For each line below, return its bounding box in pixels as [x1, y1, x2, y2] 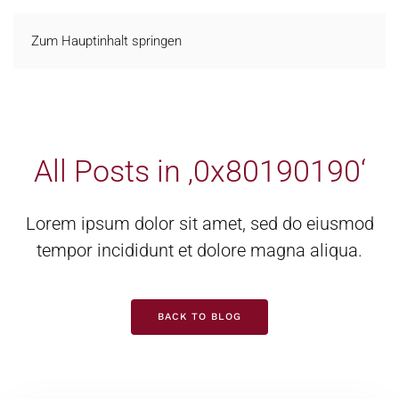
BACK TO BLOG [158, 311, 241, 322]
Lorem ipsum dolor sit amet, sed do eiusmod [25, 213, 374, 234]
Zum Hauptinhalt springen [31, 33, 182, 49]
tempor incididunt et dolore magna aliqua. [37, 240, 362, 261]
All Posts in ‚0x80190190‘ [33, 153, 366, 189]
